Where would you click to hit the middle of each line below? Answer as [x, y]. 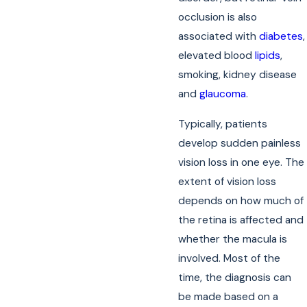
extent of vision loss [228, 181]
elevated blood [217, 55]
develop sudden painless [240, 143]
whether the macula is [233, 239]
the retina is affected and [241, 220]
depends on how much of [241, 200]
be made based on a [229, 296]
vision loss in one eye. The [242, 162]
